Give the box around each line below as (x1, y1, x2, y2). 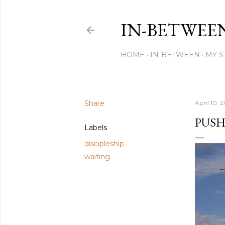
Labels (84, 123, 107, 132)
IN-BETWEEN (150, 50, 200, 59)
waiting (84, 152, 110, 161)
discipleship (84, 139, 124, 148)
